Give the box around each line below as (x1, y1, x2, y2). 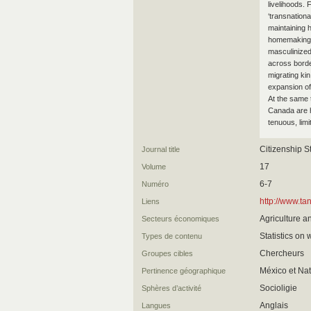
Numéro (142, 180, 169, 188)
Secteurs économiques (142, 215, 219, 223)
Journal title (142, 145, 180, 153)
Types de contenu (142, 232, 202, 240)
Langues (142, 301, 171, 310)
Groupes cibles (142, 249, 193, 258)
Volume (142, 162, 166, 171)
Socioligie (260, 283, 297, 293)
